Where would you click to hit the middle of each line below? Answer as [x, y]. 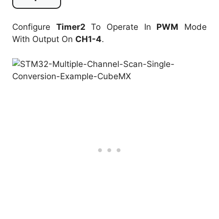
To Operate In [121, 27]
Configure [34, 27]
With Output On [44, 39]
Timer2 [71, 27]
